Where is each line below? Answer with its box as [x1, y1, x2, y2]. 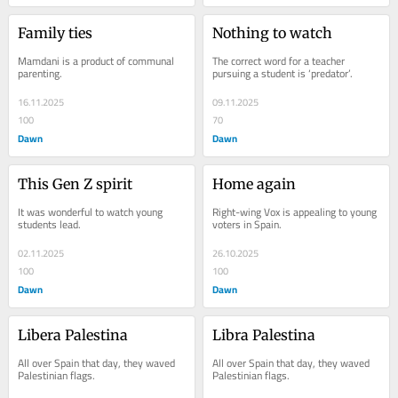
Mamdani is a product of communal [18, 50, 175, 71]
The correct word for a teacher [212, 50, 346, 71]
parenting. [18, 62, 63, 84]
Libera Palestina [18, 325, 129, 344]
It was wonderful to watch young [18, 201, 163, 222]
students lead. [18, 213, 82, 235]
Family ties [18, 23, 93, 42]
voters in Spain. [212, 213, 283, 235]
